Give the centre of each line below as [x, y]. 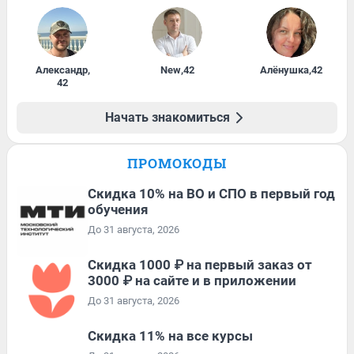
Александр [61, 70]
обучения [118, 209]
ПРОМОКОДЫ [177, 163]
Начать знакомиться [168, 117]
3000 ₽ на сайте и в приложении [192, 280]
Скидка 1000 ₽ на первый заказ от [200, 264]
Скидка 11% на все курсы [170, 335]
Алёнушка [285, 70]
